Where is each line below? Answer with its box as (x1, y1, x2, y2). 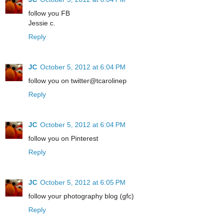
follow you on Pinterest (28, 134, 98, 143)
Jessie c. (28, 19, 55, 27)
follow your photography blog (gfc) (28, 192, 134, 200)
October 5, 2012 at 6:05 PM (40, 178, 126, 187)
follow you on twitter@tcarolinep (28, 77, 127, 85)
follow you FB (28, 9, 70, 18)
